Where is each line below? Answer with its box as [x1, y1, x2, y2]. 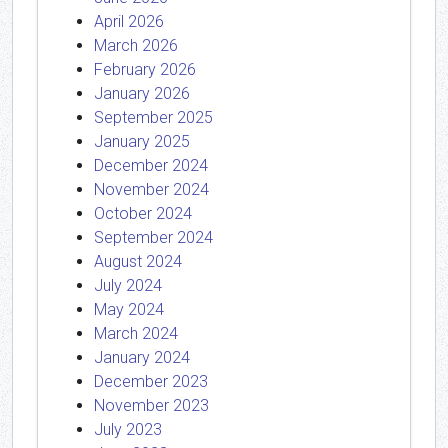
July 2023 [94, 420, 162, 439]
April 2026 [94, 12, 164, 31]
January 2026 [94, 84, 190, 103]
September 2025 [94, 108, 213, 127]
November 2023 [94, 396, 209, 415]
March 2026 [94, 36, 178, 55]
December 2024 [94, 156, 208, 175]
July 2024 [94, 276, 162, 295]
